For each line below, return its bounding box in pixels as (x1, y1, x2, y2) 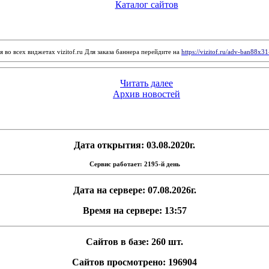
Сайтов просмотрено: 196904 (72, 257, 197, 267)
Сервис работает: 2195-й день (89, 160, 180, 168)
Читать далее (120, 78, 173, 88)
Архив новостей (113, 89, 180, 99)
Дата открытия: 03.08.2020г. (74, 140, 195, 150)
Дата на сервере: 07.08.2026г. (73, 185, 196, 195)
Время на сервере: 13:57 (82, 205, 187, 216)
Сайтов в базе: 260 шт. (86, 237, 183, 247)
